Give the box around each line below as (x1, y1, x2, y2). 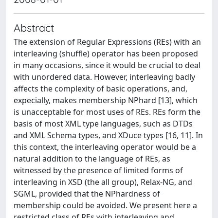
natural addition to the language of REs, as (14, 153, 170, 164)
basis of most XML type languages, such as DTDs (14, 118, 193, 129)
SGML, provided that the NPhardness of (14, 188, 160, 199)
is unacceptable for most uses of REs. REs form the (14, 107, 200, 117)
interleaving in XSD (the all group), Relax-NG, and (14, 177, 192, 187)
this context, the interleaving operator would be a (14, 142, 196, 152)
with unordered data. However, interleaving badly (14, 72, 195, 82)
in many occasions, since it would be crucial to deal (14, 60, 200, 71)
